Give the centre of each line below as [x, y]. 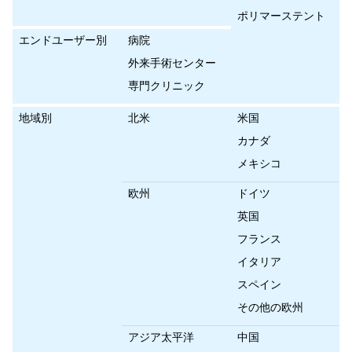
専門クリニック [167, 86]
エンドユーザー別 [63, 40]
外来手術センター [172, 63]
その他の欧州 [270, 308]
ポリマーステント [281, 16]
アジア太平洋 [161, 337]
